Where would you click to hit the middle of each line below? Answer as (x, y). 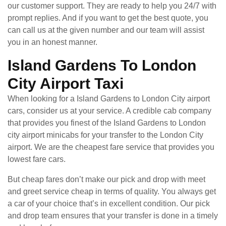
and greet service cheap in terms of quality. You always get (112, 191)
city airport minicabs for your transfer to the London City (105, 135)
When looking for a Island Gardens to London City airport (109, 98)
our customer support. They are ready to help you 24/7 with (112, 6)
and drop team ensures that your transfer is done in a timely (113, 215)
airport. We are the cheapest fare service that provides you (111, 147)
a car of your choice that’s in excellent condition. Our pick (109, 203)
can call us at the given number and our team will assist (106, 30)
